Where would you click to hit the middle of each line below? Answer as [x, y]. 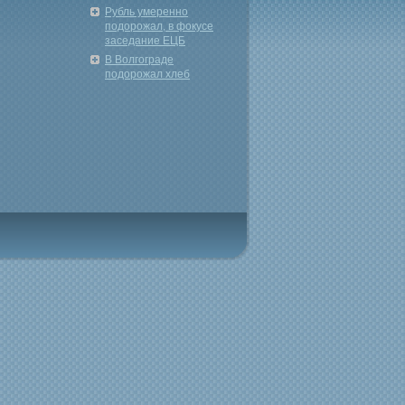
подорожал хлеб [147, 74]
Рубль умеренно [146, 12]
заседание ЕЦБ [145, 41]
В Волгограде [139, 60]
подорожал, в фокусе [159, 26]
